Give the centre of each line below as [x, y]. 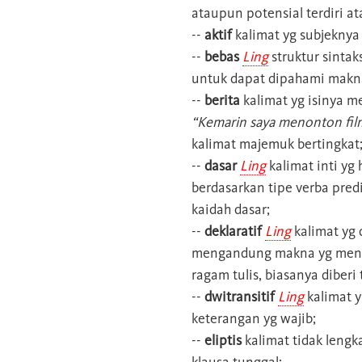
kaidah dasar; [231, 209]
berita [221, 100]
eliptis [221, 340]
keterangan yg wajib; [254, 318]
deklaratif [232, 231]
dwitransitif [238, 296]
